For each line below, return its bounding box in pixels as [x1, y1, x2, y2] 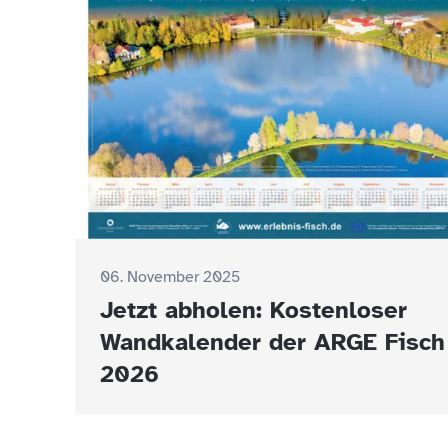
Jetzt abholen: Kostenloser [100, 294, 407, 325]
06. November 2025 [100, 266, 240, 287]
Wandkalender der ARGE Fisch [100, 326, 445, 357]
